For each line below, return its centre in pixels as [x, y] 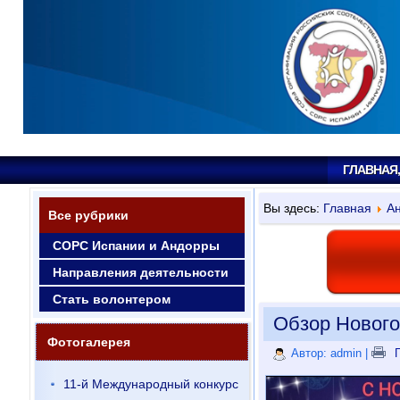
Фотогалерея [88, 342]
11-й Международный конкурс [150, 384]
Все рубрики [88, 215]
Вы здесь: [293, 208]
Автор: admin [326, 353]
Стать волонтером [111, 299]
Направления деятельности [140, 272]
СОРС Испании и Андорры [136, 246]
